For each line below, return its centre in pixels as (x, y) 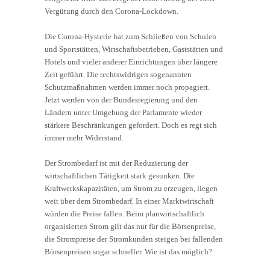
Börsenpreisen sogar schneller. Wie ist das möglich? (128, 251)
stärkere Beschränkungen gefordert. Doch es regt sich (131, 125)
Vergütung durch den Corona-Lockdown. (111, 11)
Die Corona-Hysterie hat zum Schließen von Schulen (130, 36)
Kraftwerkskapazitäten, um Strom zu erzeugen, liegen (131, 188)
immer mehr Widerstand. (84, 137)
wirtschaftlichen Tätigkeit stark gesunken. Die (120, 175)
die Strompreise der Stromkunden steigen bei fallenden (134, 239)
